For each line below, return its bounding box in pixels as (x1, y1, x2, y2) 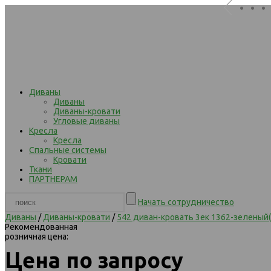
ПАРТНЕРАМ (29, 174, 77, 184)
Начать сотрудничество (138, 197, 234, 207)
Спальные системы (29, 145, 106, 155)
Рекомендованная (5, 222, 77, 232)
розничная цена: (5, 232, 68, 241)
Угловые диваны (53, 116, 120, 126)
